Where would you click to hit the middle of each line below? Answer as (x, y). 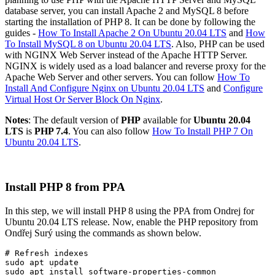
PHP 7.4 (51, 131)
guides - (21, 33)
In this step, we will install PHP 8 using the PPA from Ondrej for (130, 211)
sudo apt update (42, 262)
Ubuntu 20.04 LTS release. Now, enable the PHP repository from (131, 222)
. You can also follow (110, 131)
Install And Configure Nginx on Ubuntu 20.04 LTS (105, 88)
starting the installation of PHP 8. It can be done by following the (130, 22)
